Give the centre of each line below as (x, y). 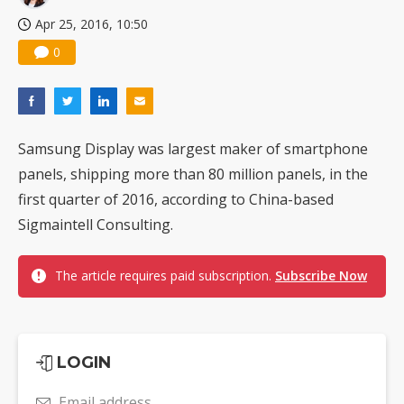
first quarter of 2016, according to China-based (176, 200)
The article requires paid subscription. (165, 276)
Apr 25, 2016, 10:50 (92, 24)
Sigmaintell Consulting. (96, 225)
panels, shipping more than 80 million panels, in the (193, 174)
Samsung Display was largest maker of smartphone (193, 149)
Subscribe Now (321, 276)
